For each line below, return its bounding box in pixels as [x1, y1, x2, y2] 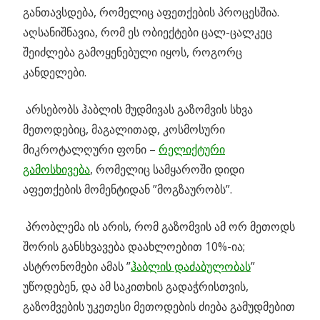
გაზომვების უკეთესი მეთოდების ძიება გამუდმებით [23, 299, 295, 315]
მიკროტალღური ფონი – [23, 141, 159, 158]
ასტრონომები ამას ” [23, 259, 131, 275]
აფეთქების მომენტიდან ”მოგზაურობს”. [23, 181, 232, 198]
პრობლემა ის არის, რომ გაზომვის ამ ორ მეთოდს [23, 219, 295, 235]
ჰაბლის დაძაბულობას [131, 259, 251, 275]
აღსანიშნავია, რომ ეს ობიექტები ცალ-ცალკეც [23, 24, 272, 41]
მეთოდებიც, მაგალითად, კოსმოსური [23, 121, 225, 138]
